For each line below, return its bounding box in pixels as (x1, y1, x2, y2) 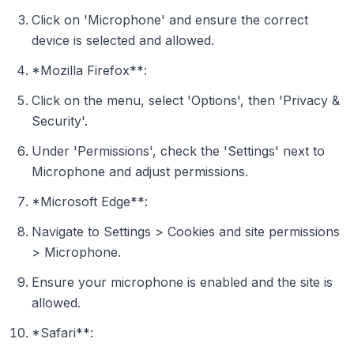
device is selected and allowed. (32, 32, 214, 48)
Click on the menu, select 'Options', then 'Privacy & (32, 92, 340, 108)
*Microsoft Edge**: (32, 194, 148, 209)
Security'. (32, 113, 88, 129)
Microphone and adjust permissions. (32, 164, 248, 179)
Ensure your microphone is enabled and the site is (32, 274, 333, 290)
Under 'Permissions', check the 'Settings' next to (32, 143, 325, 159)
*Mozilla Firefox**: (32, 62, 147, 78)
